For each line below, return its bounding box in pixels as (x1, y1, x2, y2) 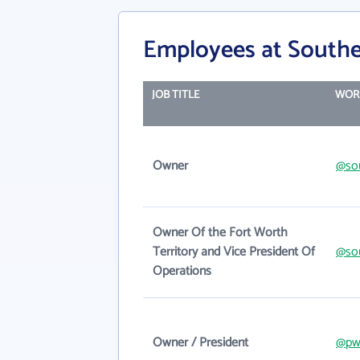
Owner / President (153, 332, 248, 354)
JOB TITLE (151, 86, 199, 105)
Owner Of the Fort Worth (153, 222, 288, 244)
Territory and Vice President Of (153, 241, 315, 264)
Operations (153, 260, 211, 283)
